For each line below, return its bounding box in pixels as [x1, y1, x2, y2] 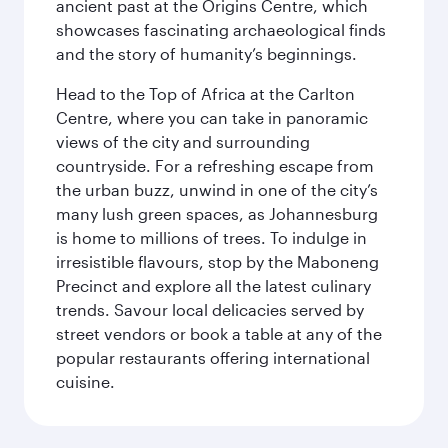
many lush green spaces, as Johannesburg [56, 204, 378, 223]
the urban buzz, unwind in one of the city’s [56, 180, 378, 199]
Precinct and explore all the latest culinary [56, 276, 371, 295]
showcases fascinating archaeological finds [56, 20, 386, 39]
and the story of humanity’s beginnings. [56, 44, 357, 63]
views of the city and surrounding [56, 132, 310, 151]
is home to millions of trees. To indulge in [56, 228, 367, 247]
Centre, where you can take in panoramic [56, 108, 368, 127]
